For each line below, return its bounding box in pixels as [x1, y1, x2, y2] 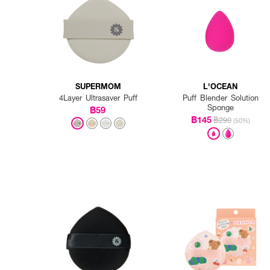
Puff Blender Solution [182, 92, 259, 104]
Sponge [207, 102, 234, 113]
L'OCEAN [203, 80, 238, 92]
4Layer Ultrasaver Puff [59, 92, 138, 104]
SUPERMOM [75, 80, 122, 92]
